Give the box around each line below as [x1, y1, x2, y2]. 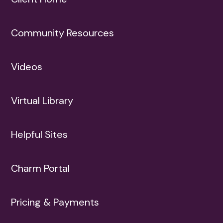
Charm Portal [11, 161, 70, 175]
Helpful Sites [11, 127, 68, 141]
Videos [11, 60, 43, 73]
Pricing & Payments [11, 195, 100, 209]
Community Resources [11, 26, 114, 39]
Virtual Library [11, 94, 74, 107]
